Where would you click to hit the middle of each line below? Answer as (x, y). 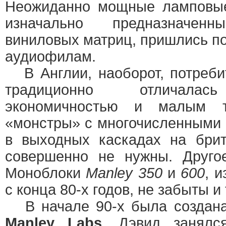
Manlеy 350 (124, 173)
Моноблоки (46, 173)
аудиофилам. (50, 56)
